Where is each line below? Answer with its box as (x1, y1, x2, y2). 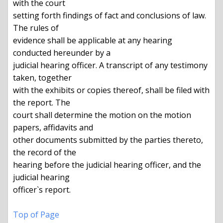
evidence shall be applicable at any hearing (13, 35, 172, 46)
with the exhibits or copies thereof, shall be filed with (13, 85, 210, 96)
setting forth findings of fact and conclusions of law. (13, 10, 206, 21)
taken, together (13, 72, 72, 84)
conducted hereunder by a (13, 47, 111, 59)
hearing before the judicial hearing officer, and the (13, 159, 201, 171)
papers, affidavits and (13, 122, 93, 133)
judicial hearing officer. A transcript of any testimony (13, 60, 208, 71)
